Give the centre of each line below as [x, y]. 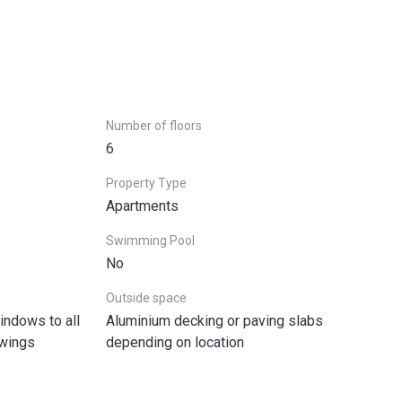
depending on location [175, 342]
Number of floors [154, 126]
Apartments [142, 206]
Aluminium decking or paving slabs [214, 321]
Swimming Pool [150, 240]
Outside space [146, 298]
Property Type [146, 183]
